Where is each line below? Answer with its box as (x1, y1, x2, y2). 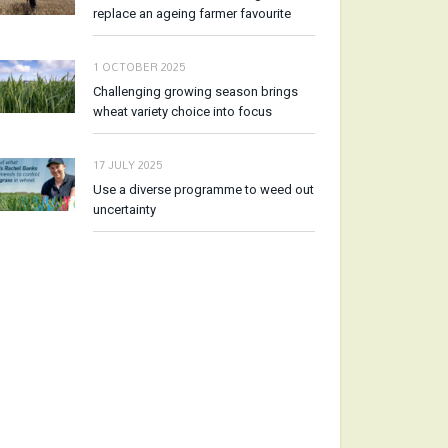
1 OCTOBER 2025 (93, 56, 185, 78)
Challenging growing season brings (93, 84, 298, 99)
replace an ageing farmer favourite (93, 6, 291, 21)
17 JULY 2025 (93, 154, 162, 176)
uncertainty (93, 202, 156, 217)
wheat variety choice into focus (93, 104, 272, 119)
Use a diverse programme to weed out (93, 182, 314, 197)
